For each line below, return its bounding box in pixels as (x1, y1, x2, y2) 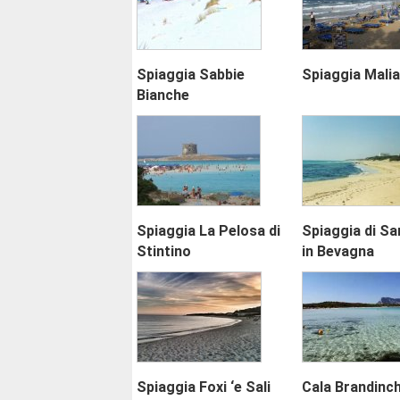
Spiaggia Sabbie (137, 66, 245, 84)
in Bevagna (301, 243, 374, 261)
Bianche (137, 87, 189, 104)
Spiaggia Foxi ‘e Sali (137, 379, 271, 396)
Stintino (137, 243, 191, 261)
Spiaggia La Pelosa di (137, 222, 280, 240)
